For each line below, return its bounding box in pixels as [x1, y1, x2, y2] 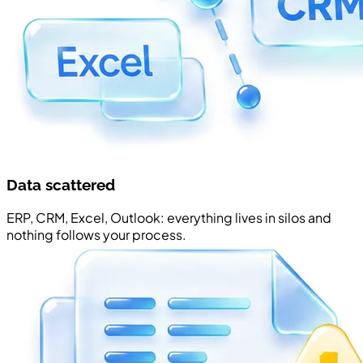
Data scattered [6, 176, 115, 194]
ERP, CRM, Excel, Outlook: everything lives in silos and [6, 209, 331, 227]
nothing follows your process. [6, 226, 186, 244]
